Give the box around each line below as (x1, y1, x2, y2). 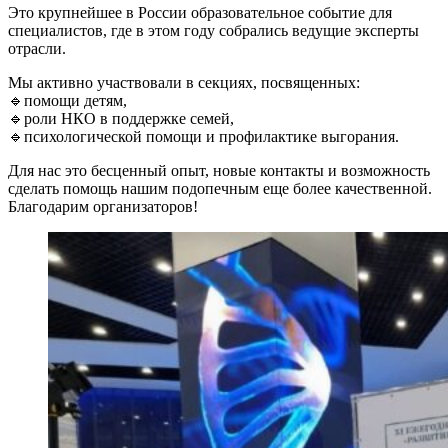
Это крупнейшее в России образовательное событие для (8, 3, 392, 21)
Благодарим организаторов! (8, 197, 198, 215)
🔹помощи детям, (8, 91, 127, 109)
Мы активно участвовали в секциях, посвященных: (8, 73, 360, 91)
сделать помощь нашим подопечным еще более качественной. (8, 179, 432, 197)
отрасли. (8, 39, 66, 57)
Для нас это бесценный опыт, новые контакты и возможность (8, 161, 430, 179)
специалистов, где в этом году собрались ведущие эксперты (8, 21, 419, 39)
